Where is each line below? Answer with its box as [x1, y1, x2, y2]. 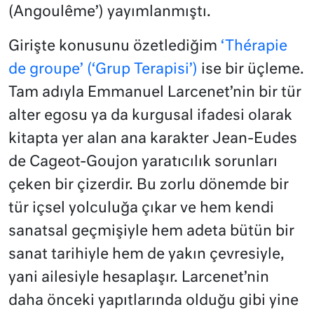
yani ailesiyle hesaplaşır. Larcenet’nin [8, 270, 269, 285]
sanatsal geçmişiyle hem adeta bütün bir [8, 224, 294, 239]
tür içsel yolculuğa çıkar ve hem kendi [8, 200, 274, 216]
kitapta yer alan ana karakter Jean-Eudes [8, 131, 297, 146]
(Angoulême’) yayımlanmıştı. [8, 4, 211, 20]
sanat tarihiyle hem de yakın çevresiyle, [8, 247, 285, 262]
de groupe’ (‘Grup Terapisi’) [8, 62, 198, 77]
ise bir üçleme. [198, 62, 304, 77]
